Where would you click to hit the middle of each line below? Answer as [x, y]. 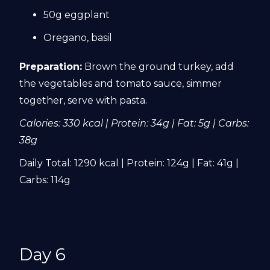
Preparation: [51, 67]
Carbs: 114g [45, 180]
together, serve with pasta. [83, 100]
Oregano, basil [78, 38]
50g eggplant [77, 15]
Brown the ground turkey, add [158, 67]
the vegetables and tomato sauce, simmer [121, 83]
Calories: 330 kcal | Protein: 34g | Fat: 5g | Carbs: [134, 123]
